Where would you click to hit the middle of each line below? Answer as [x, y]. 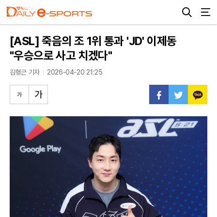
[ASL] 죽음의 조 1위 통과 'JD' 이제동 [93, 41]
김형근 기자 [25, 72]
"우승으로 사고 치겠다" [61, 55]
